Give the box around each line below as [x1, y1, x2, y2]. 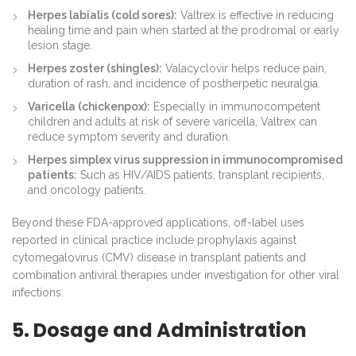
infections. [12, 285, 64, 299]
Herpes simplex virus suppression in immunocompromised [28, 153, 342, 166]
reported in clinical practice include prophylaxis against [12, 233, 296, 246]
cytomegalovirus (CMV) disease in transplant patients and [12, 250, 306, 264]
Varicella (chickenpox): [28, 99, 150, 113]
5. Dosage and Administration [12, 316, 307, 343]
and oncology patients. [28, 183, 146, 196]
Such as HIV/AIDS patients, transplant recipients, [77, 168, 324, 181]
